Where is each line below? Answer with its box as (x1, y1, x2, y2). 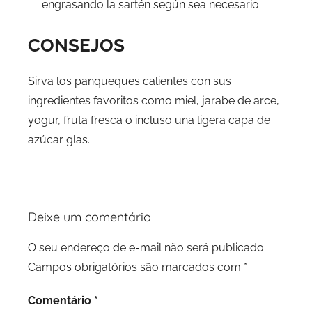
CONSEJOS (28, 35, 125, 56)
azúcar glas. (28, 132, 90, 146)
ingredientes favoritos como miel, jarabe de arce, (28, 93, 279, 107)
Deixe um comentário (28, 208, 151, 225)
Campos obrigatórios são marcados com (28, 260, 244, 274)
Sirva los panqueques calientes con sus (28, 74, 231, 88)
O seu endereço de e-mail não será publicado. (28, 240, 266, 254)
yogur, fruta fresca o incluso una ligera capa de (28, 113, 270, 127)
